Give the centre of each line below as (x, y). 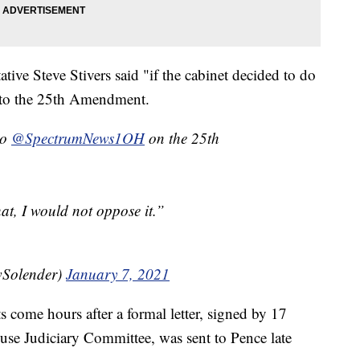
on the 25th (182, 138)
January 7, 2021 (118, 274)
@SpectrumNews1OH (78, 138)
